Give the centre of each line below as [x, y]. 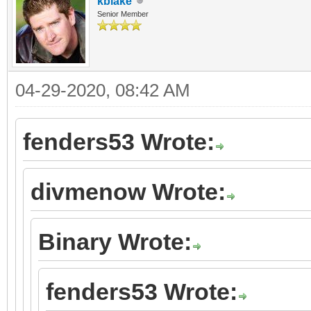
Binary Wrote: [115, 241]
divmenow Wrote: [128, 191]
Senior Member [123, 14]
